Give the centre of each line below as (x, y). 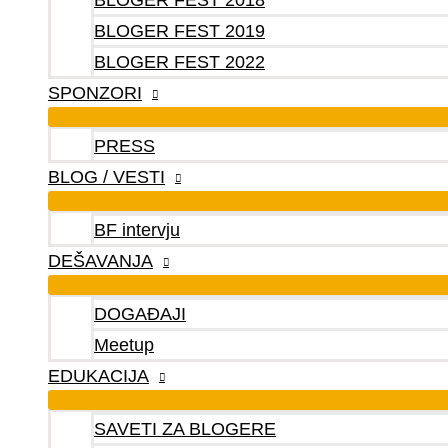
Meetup (124, 345)
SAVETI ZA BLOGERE (185, 429)
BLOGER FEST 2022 (179, 62)
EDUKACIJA (98, 376)
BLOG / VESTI (106, 177)
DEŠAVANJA (100, 261)
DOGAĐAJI (140, 314)
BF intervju (137, 230)
